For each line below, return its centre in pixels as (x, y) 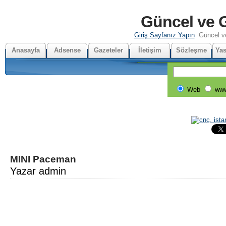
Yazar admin (38, 171)
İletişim (150, 50)
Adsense (67, 50)
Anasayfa (26, 50)
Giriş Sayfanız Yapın (164, 35)
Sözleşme (191, 50)
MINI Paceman (43, 159)
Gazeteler (108, 50)
